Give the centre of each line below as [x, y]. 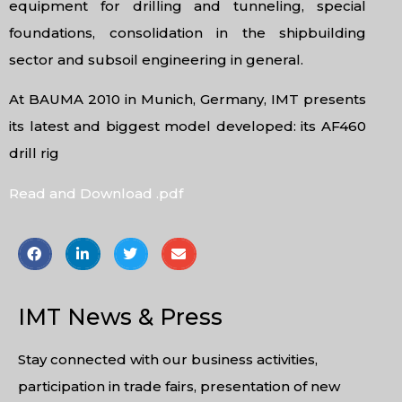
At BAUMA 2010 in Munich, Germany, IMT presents [188, 100]
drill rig [34, 153]
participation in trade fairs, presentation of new [179, 387]
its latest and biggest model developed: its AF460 [188, 127]
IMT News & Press [120, 317]
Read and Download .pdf [98, 193]
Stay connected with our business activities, [168, 360]
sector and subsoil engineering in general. [156, 60]
